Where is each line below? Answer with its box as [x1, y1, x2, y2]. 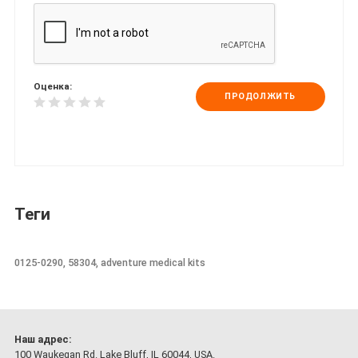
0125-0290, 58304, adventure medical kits [14, 257, 205, 269]
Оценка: [33, 80, 72, 92]
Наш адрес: [14, 332, 72, 345]
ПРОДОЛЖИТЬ [225, 90, 296, 101]
